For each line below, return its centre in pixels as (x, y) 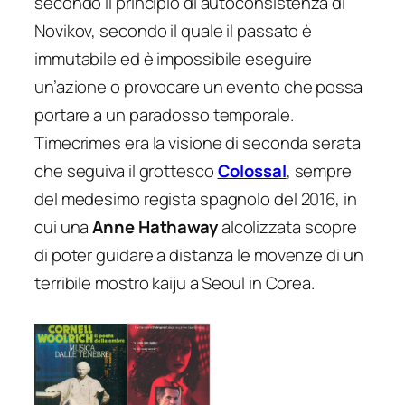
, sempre (319, 171)
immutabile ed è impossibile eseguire (174, 59)
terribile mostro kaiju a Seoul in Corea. (174, 283)
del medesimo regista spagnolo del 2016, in (196, 199)
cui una (64, 227)
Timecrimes (78, 143)
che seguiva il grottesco (126, 171)
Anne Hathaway (155, 227)
